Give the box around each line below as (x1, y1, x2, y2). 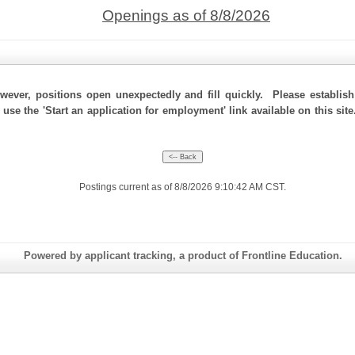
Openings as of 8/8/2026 (102, 7, 270, 24)
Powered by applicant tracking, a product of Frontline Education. (24, 250, 342, 261)
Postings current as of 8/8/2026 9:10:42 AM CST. (78, 181, 286, 193)
